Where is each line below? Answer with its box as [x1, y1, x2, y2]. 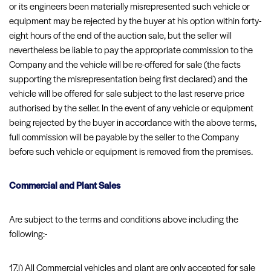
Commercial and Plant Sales [9, 181, 120, 191]
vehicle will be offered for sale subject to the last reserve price [9, 90, 244, 99]
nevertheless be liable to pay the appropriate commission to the [9, 46, 253, 56]
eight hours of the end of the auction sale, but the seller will [9, 31, 232, 41]
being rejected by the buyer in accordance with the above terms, [9, 119, 256, 128]
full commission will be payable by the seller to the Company [9, 133, 239, 143]
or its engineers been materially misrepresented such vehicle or [9, 2, 250, 12]
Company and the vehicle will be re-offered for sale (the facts [9, 60, 241, 70]
